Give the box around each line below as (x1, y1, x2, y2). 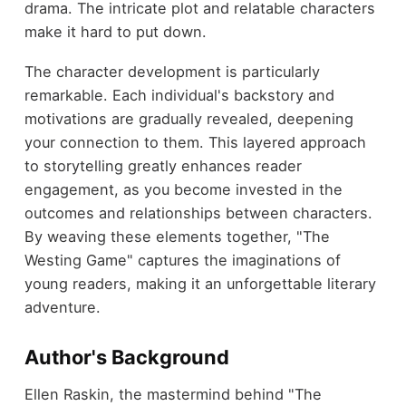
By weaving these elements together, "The (24, 227, 330, 246)
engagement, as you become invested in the (24, 180, 343, 199)
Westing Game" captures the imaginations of (24, 251, 341, 270)
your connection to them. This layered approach (24, 133, 366, 152)
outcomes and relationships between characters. (24, 204, 372, 223)
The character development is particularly (24, 63, 320, 82)
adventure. (24, 298, 101, 317)
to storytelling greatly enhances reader (24, 157, 302, 176)
